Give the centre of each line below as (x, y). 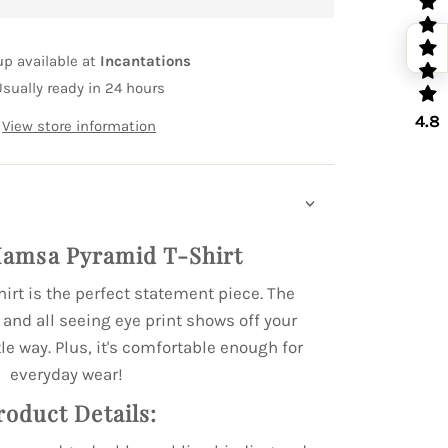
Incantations (146, 61)
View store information (79, 126)
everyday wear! (69, 374)
